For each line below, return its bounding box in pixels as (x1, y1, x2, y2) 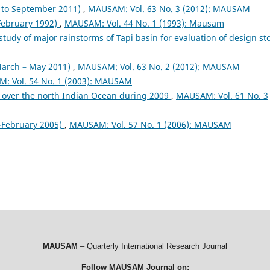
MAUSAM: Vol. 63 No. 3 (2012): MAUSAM (88, 3, 250, 15)
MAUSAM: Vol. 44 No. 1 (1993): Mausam (64, 17, 224, 30)
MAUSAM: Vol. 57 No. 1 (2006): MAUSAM (69, 119, 231, 131)
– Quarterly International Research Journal (78, 242, 227, 251)
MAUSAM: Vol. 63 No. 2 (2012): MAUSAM (78, 61, 240, 73)
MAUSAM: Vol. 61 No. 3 (176, 90, 268, 102)
